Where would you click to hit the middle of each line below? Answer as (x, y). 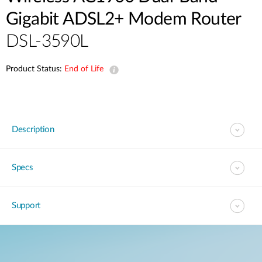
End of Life (84, 69)
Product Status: (35, 69)
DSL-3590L (47, 42)
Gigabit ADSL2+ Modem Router (124, 19)
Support (26, 206)
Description (33, 130)
